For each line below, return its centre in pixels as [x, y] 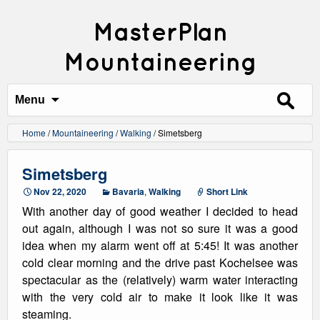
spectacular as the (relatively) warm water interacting [160, 280]
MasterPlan [160, 31]
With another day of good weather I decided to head [160, 211]
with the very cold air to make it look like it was [160, 297]
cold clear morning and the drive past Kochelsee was [160, 262]
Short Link [227, 191]
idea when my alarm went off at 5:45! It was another [160, 245]
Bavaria [128, 191]
